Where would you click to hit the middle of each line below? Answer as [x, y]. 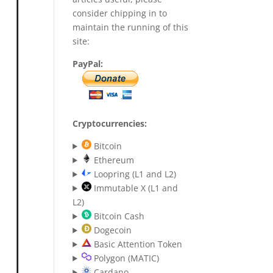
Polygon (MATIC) [125, 258]
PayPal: [88, 64]
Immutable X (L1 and [134, 188]
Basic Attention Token [136, 244]
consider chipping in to [120, 13]
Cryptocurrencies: [110, 123]
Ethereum [112, 160]
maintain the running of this [131, 27]
